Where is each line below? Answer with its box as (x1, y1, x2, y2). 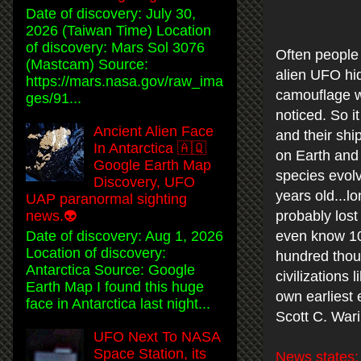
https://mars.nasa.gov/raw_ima (26, 73, 223, 90)
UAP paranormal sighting (26, 191, 187, 208)
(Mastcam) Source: (26, 56, 148, 73)
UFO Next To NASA (93, 328, 221, 345)
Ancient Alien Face (93, 123, 214, 140)
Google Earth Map (93, 157, 212, 174)
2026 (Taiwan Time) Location (26, 23, 211, 39)
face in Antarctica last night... (26, 295, 210, 312)
